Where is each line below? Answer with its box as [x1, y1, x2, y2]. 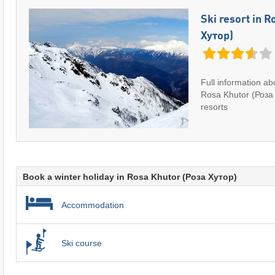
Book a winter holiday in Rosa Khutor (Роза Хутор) [22, 172, 237, 182]
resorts [200, 101, 228, 112]
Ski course [61, 238, 102, 248]
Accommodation [61, 199, 124, 210]
